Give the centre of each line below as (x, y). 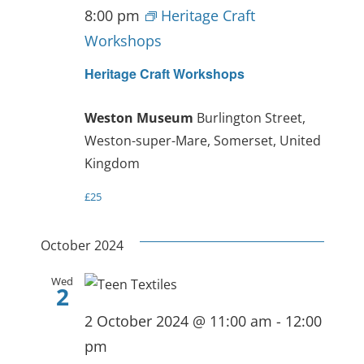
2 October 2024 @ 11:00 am (178, 321)
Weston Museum (140, 118)
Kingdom (112, 164)
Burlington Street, (251, 118)
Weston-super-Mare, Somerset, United (202, 141)
